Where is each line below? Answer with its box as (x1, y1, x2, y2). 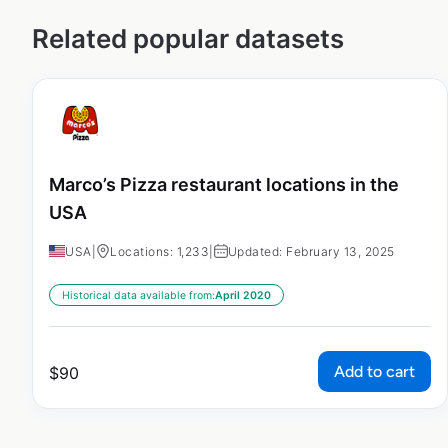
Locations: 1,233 (110, 244, 209, 260)
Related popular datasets (32, 22, 344, 54)
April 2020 (215, 289, 271, 303)
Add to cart (334, 362, 415, 382)
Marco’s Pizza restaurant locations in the (49, 173, 399, 195)
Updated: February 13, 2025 (227, 244, 395, 260)
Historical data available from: (62, 289, 215, 303)
